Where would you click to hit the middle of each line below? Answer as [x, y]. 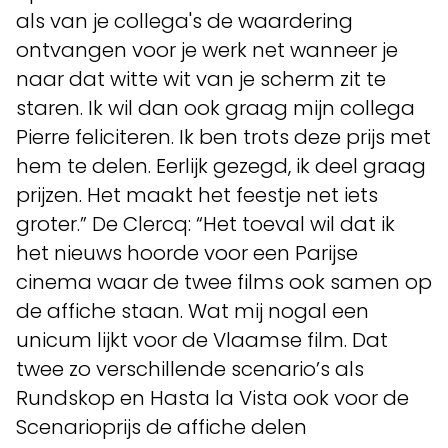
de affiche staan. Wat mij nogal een [192, 311]
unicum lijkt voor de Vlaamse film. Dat [202, 340]
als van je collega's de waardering [184, 21]
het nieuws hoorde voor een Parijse [187, 253]
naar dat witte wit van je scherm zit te [201, 79]
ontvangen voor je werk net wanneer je [207, 50]
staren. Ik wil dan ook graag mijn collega [215, 108]
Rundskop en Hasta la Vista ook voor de [212, 398]
